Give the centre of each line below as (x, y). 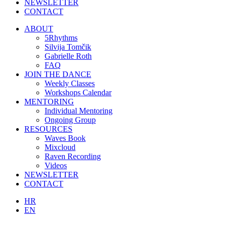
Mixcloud (60, 147)
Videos (56, 166)
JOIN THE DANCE (58, 74)
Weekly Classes (70, 84)
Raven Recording (73, 157)
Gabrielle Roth (68, 56)
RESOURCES (48, 129)
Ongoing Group (70, 120)
